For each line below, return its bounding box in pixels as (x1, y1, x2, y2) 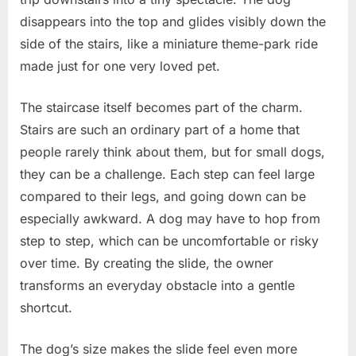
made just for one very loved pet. (20, 57, 220, 74)
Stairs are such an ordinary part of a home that (20, 121, 300, 137)
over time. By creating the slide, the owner (20, 254, 273, 271)
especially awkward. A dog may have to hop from (20, 210, 320, 226)
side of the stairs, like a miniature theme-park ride (20, 35, 318, 52)
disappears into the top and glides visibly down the (20, 13, 326, 29)
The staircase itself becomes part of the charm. (20, 99, 303, 115)
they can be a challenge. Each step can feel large (20, 165, 315, 182)
